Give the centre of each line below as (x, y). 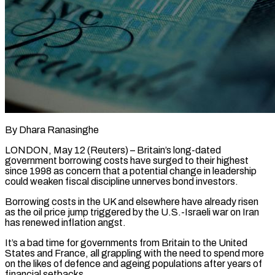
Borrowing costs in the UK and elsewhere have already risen (132, 201)
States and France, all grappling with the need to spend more (134, 253)
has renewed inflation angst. (65, 222)
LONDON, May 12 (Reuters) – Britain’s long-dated (113, 150)
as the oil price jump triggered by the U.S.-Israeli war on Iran (132, 212)
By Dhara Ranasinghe (52, 130)
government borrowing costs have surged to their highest (127, 160)
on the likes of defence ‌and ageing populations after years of (134, 263)
